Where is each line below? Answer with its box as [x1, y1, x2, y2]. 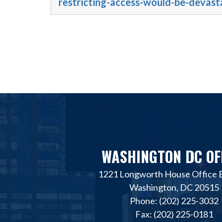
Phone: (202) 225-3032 [129, 195, 219, 206]
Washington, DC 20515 [129, 181, 219, 193]
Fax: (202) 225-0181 [135, 208, 213, 220]
